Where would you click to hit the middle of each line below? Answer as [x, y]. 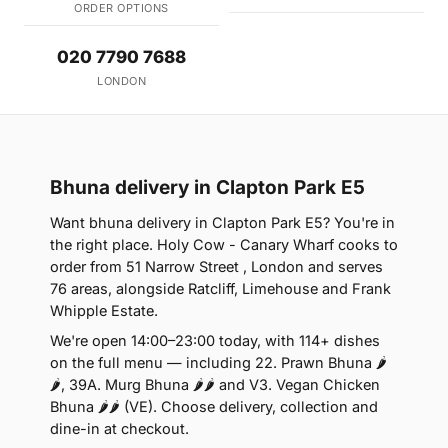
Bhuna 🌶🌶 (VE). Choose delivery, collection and [214, 406]
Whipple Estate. [104, 310]
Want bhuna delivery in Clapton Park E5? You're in [222, 222]
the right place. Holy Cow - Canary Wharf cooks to [224, 244]
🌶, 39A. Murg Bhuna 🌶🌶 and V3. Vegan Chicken [215, 384]
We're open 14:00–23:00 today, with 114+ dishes [215, 340]
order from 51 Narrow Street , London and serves [216, 266]
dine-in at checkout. [119, 428]
